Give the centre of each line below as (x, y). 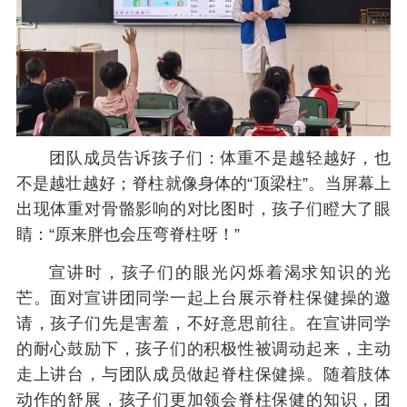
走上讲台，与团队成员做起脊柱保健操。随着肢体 (203, 375)
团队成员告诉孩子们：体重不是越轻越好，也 (220, 158)
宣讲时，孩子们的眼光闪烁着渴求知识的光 (220, 273)
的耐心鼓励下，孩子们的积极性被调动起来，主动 (203, 349)
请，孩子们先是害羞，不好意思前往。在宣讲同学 (203, 324)
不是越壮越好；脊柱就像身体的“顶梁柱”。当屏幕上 (203, 183)
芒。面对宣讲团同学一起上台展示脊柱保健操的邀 (203, 298)
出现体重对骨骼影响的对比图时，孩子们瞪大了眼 (203, 208)
